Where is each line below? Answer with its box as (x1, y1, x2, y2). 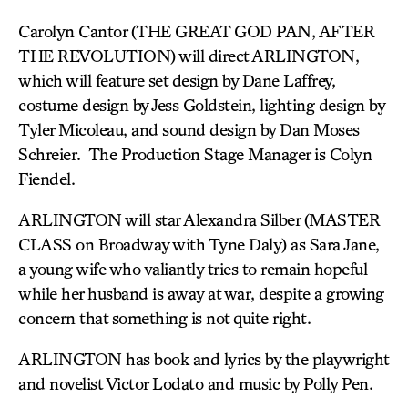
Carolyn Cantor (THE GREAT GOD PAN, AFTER (18, 21, 374, 41)
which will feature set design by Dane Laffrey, (18, 70, 335, 90)
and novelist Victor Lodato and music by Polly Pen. (18, 373, 372, 393)
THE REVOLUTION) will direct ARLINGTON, (18, 46, 359, 66)
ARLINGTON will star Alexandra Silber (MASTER (18, 209, 380, 229)
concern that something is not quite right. (18, 308, 311, 328)
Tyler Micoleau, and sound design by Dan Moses (18, 119, 360, 139)
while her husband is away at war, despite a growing (18, 283, 384, 303)
